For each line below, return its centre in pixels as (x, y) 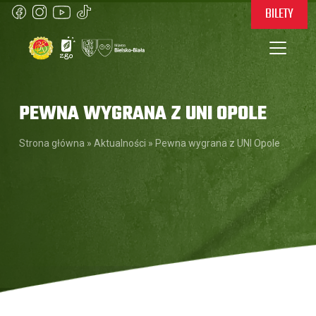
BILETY (279, 14)
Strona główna (52, 143)
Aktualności (120, 143)
